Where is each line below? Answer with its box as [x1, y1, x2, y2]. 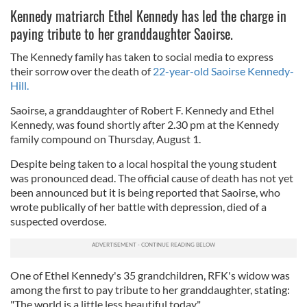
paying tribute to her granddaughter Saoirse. [10, 23, 236, 44]
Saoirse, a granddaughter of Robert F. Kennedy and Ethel [10, 103, 274, 116]
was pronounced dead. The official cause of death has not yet [10, 171, 293, 184]
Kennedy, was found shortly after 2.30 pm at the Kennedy [10, 118, 279, 131]
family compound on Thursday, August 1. [10, 132, 201, 145]
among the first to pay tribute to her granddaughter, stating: [10, 283, 290, 296]
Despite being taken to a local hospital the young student [10, 157, 277, 170]
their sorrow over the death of [10, 64, 153, 77]
